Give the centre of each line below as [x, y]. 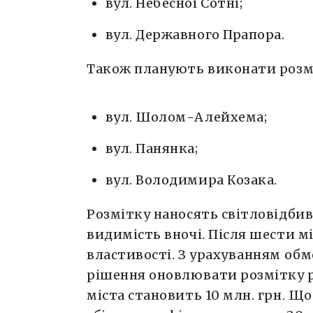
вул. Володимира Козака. [191, 180]
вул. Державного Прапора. [195, 35]
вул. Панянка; [152, 149]
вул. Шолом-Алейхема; [186, 117]
